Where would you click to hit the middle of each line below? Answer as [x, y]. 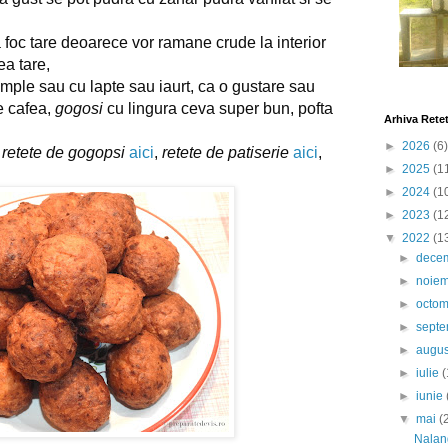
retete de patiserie [225, 152]
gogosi [79, 108]
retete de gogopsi [63, 152]
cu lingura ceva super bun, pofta [218, 108]
